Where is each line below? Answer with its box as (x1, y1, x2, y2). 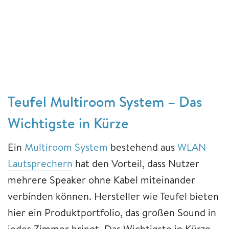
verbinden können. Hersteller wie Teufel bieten (8, 189, 219, 203)
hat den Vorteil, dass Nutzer (73, 156, 199, 170)
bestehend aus (108, 140, 177, 154)
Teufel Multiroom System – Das (8, 91, 202, 111)
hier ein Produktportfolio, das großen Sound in (8, 205, 216, 219)
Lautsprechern (8, 156, 73, 170)
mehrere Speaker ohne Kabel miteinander (8, 172, 195, 187)
